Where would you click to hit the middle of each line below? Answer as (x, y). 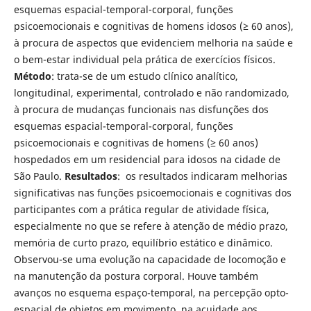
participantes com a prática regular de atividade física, (141, 209)
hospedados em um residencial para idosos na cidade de (147, 159)
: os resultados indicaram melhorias (202, 176)
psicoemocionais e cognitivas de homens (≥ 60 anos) (136, 142)
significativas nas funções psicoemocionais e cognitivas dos (152, 192)
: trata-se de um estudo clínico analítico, (144, 76)
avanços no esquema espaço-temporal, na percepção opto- (151, 292)
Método (32, 76)
